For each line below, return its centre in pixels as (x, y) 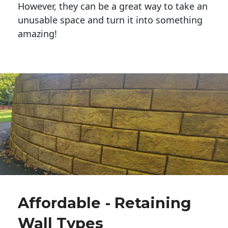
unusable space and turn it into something (110, 20)
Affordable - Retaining (105, 203)
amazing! (37, 34)
